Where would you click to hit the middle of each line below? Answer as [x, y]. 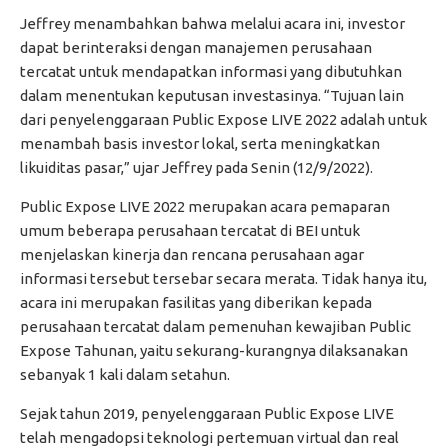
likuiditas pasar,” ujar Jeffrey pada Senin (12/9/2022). [196, 168]
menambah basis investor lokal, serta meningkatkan [200, 144]
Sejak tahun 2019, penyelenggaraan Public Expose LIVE [207, 414]
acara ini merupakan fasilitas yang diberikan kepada [196, 303]
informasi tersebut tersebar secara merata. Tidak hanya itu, [223, 279]
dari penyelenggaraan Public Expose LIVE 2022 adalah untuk [223, 120]
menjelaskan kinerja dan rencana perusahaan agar [192, 255]
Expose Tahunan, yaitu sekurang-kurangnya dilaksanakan [214, 351]
